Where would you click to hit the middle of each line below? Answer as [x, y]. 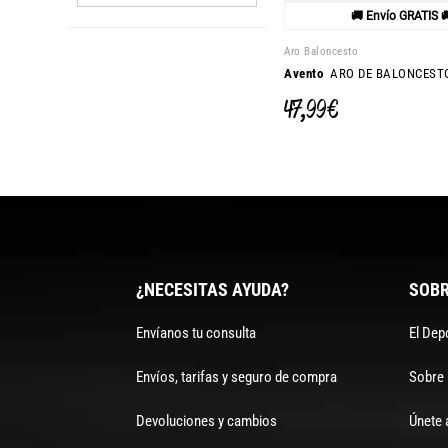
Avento [304, 74]
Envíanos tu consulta [196, 332]
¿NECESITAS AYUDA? [212, 289]
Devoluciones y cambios [206, 420]
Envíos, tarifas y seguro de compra [236, 376]
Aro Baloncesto [321, 51]
